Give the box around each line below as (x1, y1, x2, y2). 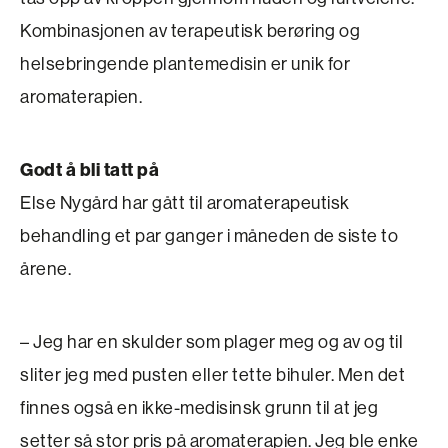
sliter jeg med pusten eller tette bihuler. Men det (20, 363, 405, 386)
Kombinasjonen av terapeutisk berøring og (20, 19, 360, 42)
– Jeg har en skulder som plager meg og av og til (20, 330, 403, 353)
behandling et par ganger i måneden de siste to (20, 224, 398, 247)
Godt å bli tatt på (20, 158, 159, 181)
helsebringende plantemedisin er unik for (20, 52, 350, 75)
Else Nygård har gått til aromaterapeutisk (20, 191, 350, 214)
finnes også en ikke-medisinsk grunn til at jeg (20, 396, 378, 419)
